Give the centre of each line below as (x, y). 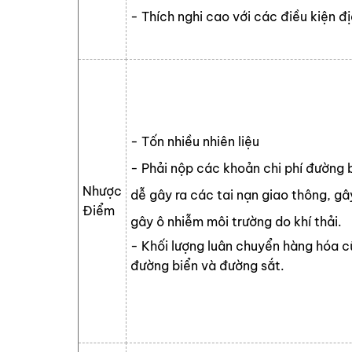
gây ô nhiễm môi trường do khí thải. (236, 222)
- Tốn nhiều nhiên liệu (195, 141)
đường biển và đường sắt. (207, 266)
